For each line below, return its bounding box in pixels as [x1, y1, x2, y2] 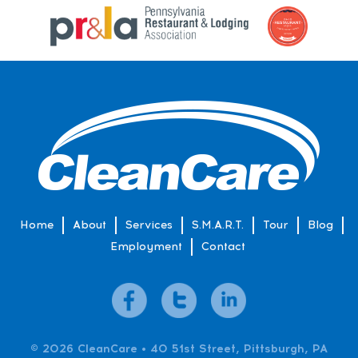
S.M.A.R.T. [192, 217, 244, 232]
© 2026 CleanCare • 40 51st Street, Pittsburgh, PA [30, 341, 328, 356]
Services [125, 217, 173, 232]
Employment [109, 239, 182, 253]
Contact [201, 239, 245, 253]
